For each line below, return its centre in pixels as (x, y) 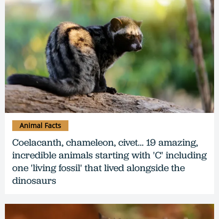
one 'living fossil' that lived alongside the (99, 167)
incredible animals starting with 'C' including (109, 155)
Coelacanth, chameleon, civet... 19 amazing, (105, 142)
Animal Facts (40, 125)
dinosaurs (34, 180)
